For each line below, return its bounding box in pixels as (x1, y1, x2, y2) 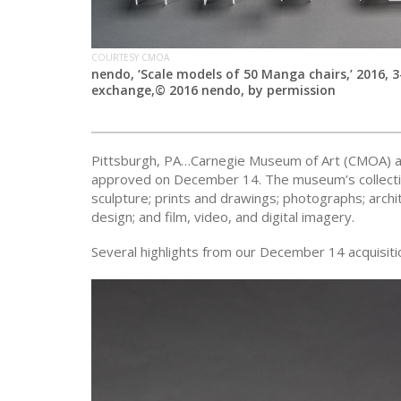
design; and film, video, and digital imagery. (91, 208, 354, 226)
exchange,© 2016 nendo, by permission (91, 81, 336, 99)
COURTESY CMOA (91, 51, 169, 64)
